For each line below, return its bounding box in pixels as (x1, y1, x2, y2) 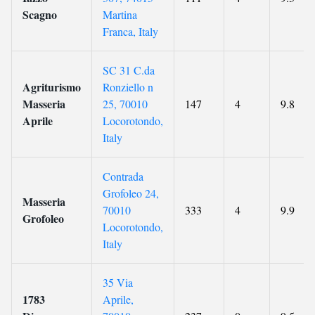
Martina (103, 7, 137, 22)
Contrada (103, 169, 143, 184)
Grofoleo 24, (103, 186, 159, 200)
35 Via (103, 275, 133, 290)
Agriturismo (22, 79, 81, 95)
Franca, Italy (103, 24, 158, 39)
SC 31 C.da (103, 63, 155, 77)
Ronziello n (103, 79, 153, 94)
